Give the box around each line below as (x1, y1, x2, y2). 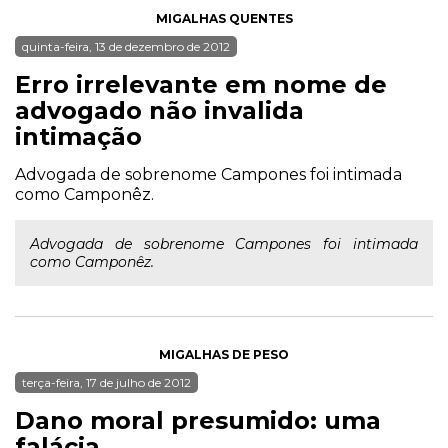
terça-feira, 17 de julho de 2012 (22, 375, 191, 390)
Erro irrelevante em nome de (15, 70, 387, 99)
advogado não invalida (15, 96, 304, 125)
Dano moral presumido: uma (15, 406, 381, 435)
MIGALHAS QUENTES (155, 11, 293, 26)
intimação (15, 122, 142, 151)
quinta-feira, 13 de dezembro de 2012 (22, 39, 230, 54)
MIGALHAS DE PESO (159, 347, 289, 362)
